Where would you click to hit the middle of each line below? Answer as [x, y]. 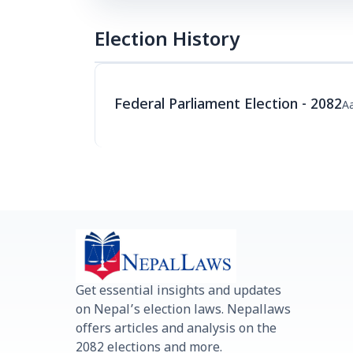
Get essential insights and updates [178, 292]
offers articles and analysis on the [176, 330]
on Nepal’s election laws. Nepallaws [183, 311]
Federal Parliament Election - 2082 [228, 105]
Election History [167, 41]
